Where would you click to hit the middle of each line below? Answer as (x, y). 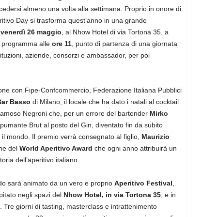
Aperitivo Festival (143, 183)
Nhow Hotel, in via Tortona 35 (112, 195)
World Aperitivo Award (56, 148)
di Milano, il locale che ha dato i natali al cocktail (104, 102)
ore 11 (62, 44)
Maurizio (155, 137)
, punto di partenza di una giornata (124, 44)
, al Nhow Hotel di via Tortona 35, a (115, 32)
